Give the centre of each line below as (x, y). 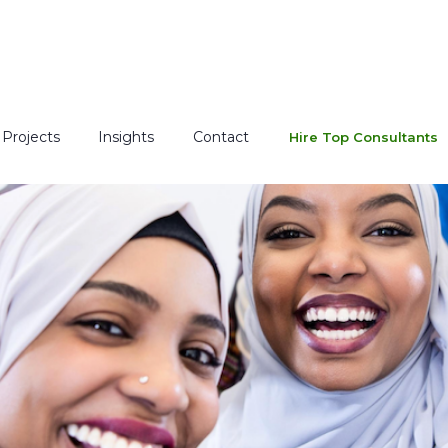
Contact (220, 136)
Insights (126, 136)
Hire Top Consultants (364, 136)
